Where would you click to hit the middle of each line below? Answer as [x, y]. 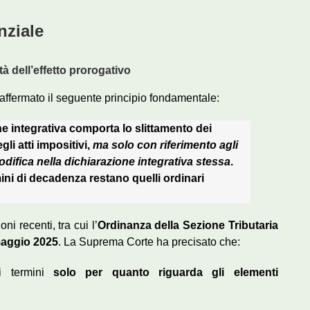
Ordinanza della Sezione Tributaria [188, 225]
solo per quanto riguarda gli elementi [165, 272]
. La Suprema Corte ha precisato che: [149, 241]
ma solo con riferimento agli [165, 145]
